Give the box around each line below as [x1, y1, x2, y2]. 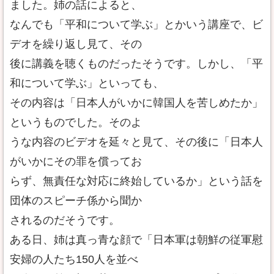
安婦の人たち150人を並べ [10, 253, 138, 265]
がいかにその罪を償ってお [10, 155, 142, 168]
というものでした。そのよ [10, 116, 142, 128]
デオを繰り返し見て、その [10, 38, 142, 50]
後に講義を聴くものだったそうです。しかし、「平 [10, 57, 263, 70]
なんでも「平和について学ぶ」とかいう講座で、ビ [10, 18, 263, 31]
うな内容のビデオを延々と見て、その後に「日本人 [10, 136, 263, 148]
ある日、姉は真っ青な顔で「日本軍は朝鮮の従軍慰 [10, 234, 263, 246]
